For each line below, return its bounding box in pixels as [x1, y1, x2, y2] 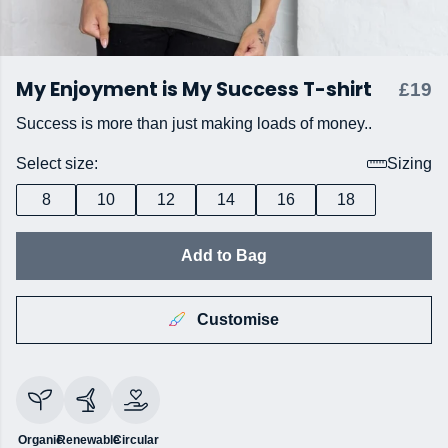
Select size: [16, 155, 98, 172]
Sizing [387, 155, 432, 172]
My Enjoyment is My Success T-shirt [16, 76, 372, 103]
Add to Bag [181, 247, 267, 264]
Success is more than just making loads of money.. [16, 115, 372, 132]
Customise [193, 311, 279, 328]
